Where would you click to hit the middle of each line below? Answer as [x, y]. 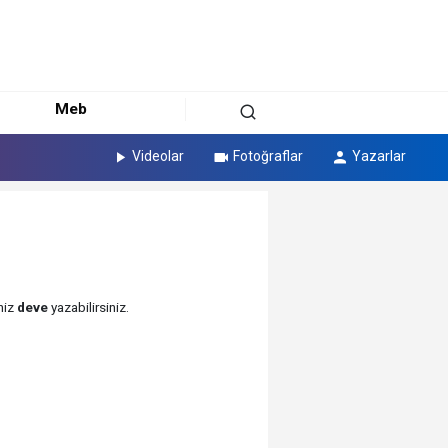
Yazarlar [378, 156]
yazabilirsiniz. [88, 307]
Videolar [158, 156]
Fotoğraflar [268, 156]
